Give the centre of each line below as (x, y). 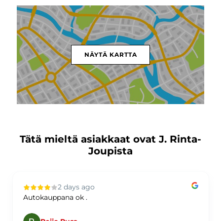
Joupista (110, 151)
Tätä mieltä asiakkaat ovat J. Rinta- (110, 139)
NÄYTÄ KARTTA (110, 54)
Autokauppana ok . (55, 198)
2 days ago (76, 187)
